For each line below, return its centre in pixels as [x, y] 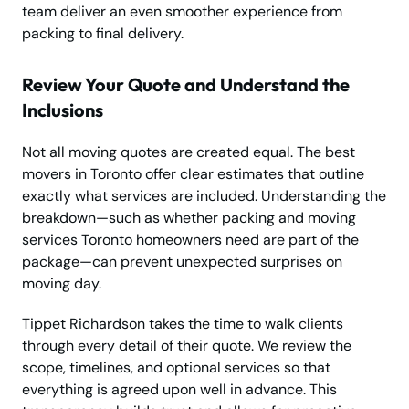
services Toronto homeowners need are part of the [190, 240]
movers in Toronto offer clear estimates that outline [193, 174]
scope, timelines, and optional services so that [176, 368]
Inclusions [63, 110]
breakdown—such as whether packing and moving [189, 218]
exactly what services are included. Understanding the [204, 196]
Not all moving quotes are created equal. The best [189, 152]
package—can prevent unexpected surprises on [182, 262]
